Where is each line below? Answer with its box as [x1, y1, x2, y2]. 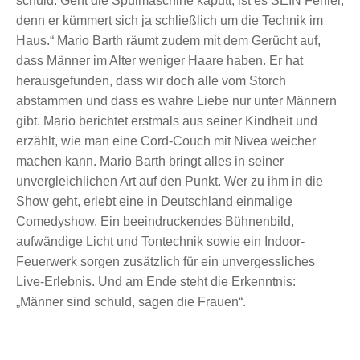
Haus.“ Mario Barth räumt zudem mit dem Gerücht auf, [16, 33, 321, 47]
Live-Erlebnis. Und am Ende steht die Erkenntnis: [16, 274, 296, 288]
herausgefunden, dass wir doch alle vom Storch [16, 73, 286, 88]
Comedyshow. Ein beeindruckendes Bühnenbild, [16, 214, 294, 228]
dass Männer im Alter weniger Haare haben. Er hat [16, 53, 303, 67]
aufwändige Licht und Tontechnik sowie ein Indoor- [16, 234, 305, 248]
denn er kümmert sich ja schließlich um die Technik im [16, 13, 323, 27]
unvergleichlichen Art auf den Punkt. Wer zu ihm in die [16, 174, 323, 188]
